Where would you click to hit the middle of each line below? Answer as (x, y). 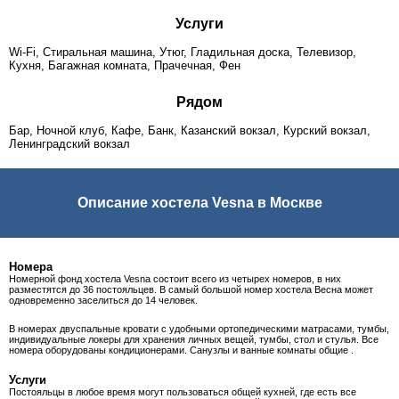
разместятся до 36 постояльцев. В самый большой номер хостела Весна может (191, 289)
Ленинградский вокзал (69, 144)
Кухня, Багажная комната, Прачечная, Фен (125, 65)
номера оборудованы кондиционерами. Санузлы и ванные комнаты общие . (181, 350)
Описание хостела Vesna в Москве (199, 203)
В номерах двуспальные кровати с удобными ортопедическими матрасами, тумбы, (199, 329)
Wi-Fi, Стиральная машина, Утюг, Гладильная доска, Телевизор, (183, 52)
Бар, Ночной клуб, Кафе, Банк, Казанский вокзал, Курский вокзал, (190, 130)
